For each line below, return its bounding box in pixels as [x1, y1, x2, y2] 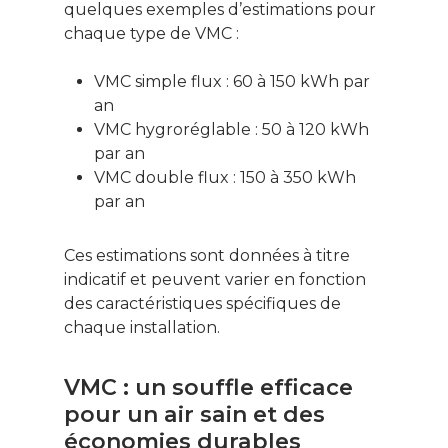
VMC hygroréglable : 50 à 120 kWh [94, 120, 369, 140]
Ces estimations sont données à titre [64, 246, 350, 266]
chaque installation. [64, 318, 220, 338]
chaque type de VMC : [64, 24, 239, 44]
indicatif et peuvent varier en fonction [64, 270, 366, 290]
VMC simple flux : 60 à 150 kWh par [94, 72, 370, 92]
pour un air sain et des [64, 401, 325, 429]
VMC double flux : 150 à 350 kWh [94, 168, 356, 188]
